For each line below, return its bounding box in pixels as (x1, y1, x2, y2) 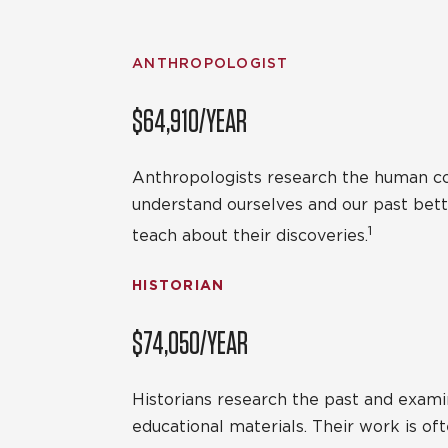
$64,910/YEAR (132, 100, 247, 140)
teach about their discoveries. (132, 227, 368, 244)
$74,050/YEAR (132, 322, 248, 362)
